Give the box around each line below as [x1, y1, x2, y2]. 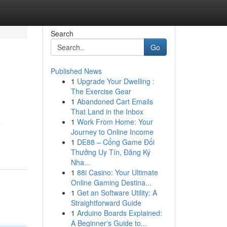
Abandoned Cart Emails [77, 96, 153, 106]
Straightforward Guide [70, 198, 141, 208]
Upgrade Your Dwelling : [77, 76, 155, 86]
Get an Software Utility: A [77, 187, 157, 198]
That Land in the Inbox [70, 106, 143, 117]
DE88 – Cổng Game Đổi [77, 137, 155, 147]
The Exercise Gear [70, 86, 131, 96]
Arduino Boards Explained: [77, 208, 162, 218]
